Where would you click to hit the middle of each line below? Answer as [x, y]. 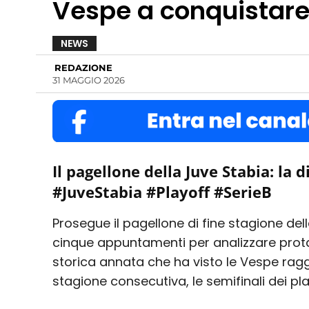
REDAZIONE [83, 68]
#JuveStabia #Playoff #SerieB [162, 192]
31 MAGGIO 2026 [89, 80]
